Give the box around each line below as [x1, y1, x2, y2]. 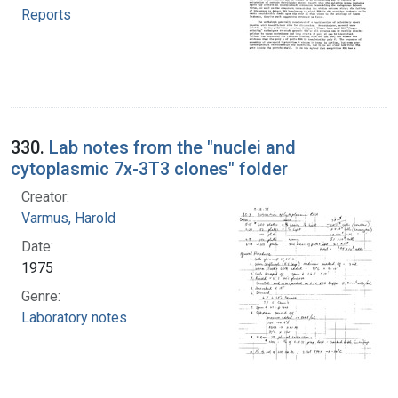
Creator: [21, 187, 69, 205]
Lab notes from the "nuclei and [49, 136, 296, 158]
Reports [21, 5, 71, 23]
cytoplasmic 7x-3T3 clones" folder [11, 157, 288, 179]
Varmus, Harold [21, 209, 115, 227]
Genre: [21, 287, 60, 305]
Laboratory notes [21, 308, 127, 326]
